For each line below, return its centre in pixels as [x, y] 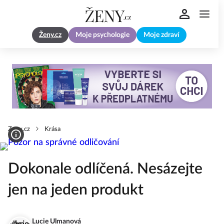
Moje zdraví [161, 35]
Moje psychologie [102, 35]
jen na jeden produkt [76, 190]
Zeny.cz [19, 129]
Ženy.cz [50, 35]
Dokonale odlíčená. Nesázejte [105, 169]
